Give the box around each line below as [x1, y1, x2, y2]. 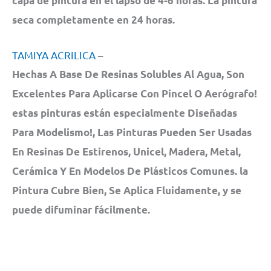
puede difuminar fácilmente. [12, 203, 150, 217]
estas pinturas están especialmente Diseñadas [12, 106, 237, 120]
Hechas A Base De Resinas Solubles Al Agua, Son [12, 68, 244, 81]
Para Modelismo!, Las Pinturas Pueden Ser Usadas [12, 126, 252, 139]
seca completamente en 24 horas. [12, 13, 175, 26]
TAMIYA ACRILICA [12, 48, 96, 62]
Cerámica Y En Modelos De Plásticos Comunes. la [12, 165, 248, 178]
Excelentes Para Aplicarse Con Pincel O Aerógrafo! [12, 87, 257, 100]
